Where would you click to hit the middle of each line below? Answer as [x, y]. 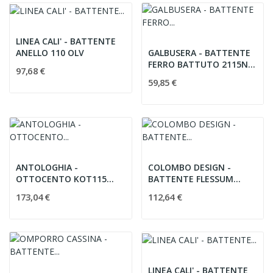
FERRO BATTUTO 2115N [198, 64]
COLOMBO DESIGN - [189, 167]
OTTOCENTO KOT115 [61, 179]
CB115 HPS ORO [180, 190]
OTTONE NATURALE [58, 190]
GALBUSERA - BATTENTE [199, 53]
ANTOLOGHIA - [47, 167]
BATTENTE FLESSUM [190, 179]
